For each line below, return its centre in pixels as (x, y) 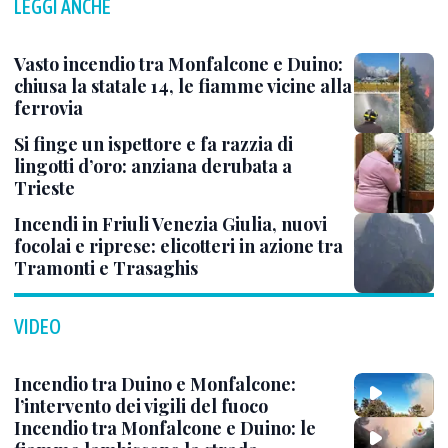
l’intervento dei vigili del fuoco (141, 406)
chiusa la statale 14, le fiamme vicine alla (183, 86)
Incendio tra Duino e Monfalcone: (155, 384)
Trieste (44, 188)
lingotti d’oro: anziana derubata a (153, 166)
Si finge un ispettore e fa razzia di (153, 144)
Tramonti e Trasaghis (106, 268)
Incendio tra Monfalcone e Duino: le (165, 428)
